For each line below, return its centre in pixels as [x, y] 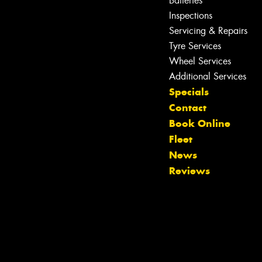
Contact [188, 108]
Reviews [189, 171]
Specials [189, 92]
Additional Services [208, 77]
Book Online [200, 124]
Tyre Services [195, 46]
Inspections [191, 16]
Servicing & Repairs [208, 31]
